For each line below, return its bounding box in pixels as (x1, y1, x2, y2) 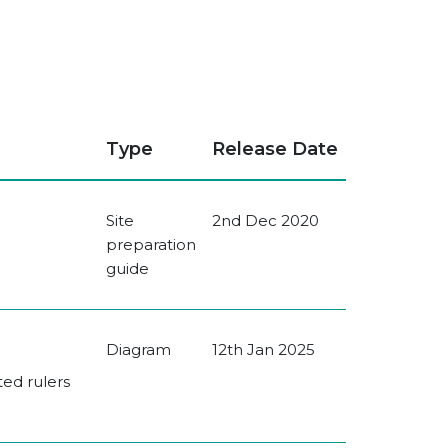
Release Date (212, 138, 338, 161)
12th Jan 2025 (212, 340, 315, 360)
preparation (106, 235, 196, 255)
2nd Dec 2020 (212, 211, 319, 231)
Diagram (106, 340, 171, 360)
